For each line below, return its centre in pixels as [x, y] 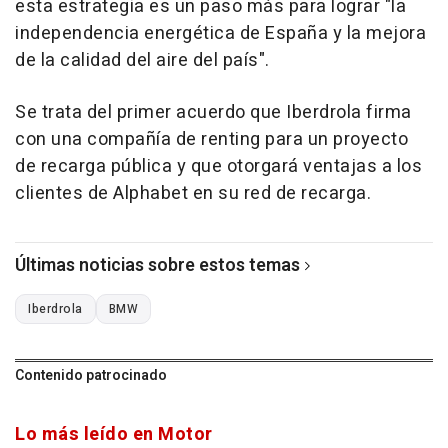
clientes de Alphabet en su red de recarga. [193, 194]
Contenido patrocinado [91, 376]
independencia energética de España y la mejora [220, 34]
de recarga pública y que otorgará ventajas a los [218, 167]
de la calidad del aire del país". [142, 61]
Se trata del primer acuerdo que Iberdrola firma [213, 113]
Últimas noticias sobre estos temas [157, 266]
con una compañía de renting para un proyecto [211, 140]
